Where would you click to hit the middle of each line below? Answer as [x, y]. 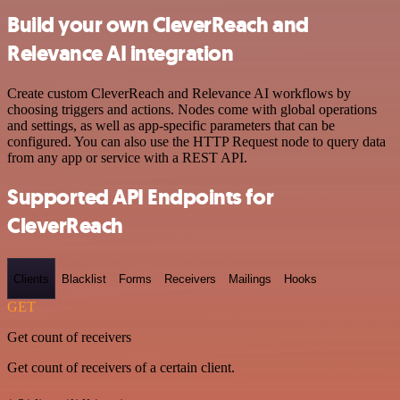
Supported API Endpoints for [141, 198]
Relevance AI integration [121, 53]
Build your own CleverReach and [158, 25]
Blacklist [84, 279]
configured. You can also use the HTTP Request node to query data [196, 141]
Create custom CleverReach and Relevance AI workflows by [179, 93]
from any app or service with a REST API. [127, 157]
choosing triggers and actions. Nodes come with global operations [192, 109]
